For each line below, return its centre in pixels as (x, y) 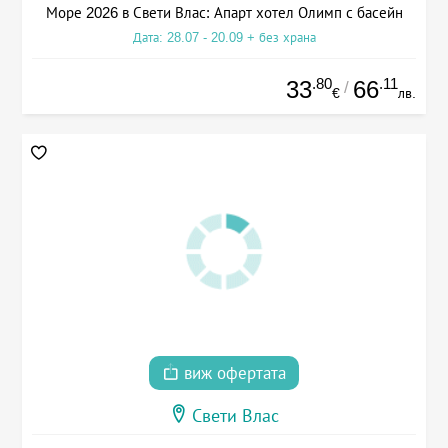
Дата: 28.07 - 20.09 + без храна (224, 37)
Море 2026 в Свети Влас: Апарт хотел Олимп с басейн (224, 12)
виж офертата (232, 374)
